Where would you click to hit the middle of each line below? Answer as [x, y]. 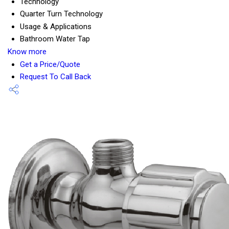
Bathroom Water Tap [55, 39]
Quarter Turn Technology [61, 14]
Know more [27, 52]
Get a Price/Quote [50, 65]
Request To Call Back [55, 77]
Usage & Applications [56, 27]
